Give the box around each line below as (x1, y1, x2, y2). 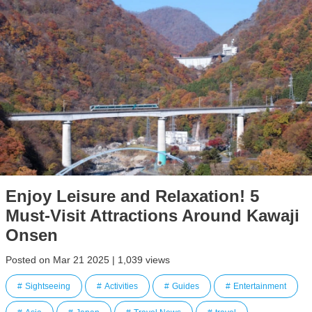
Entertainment (233, 281, 286, 291)
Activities (104, 281, 138, 291)
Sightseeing (25, 281, 70, 291)
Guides (172, 281, 199, 291)
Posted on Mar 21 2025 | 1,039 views (6, 254, 170, 265)
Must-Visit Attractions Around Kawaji (6, 206, 299, 225)
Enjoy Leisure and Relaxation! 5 (6, 187, 259, 205)
